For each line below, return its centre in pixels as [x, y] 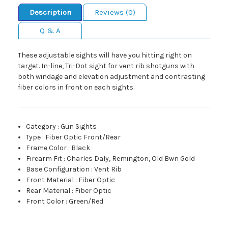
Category [41, 127]
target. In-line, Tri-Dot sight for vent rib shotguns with [106, 66]
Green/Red [86, 202]
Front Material [50, 180]
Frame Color [47, 148]
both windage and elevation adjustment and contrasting [111, 77]
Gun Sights [79, 127]
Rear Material [48, 191]
